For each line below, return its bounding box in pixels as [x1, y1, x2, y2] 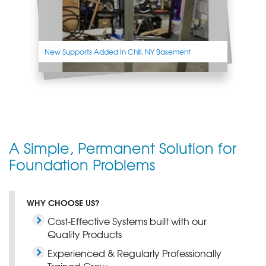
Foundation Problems [9, 153, 155, 175]
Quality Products [47, 226, 122, 241]
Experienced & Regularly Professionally [47, 245, 221, 260]
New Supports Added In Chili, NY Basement [45, 46, 191, 57]
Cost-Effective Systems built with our [47, 213, 207, 228]
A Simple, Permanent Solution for [9, 137, 236, 159]
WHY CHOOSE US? [27, 195, 100, 209]
